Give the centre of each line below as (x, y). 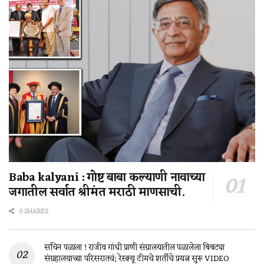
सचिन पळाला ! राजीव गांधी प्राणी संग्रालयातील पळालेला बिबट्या (135, 248)
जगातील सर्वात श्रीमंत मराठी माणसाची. (97, 193)
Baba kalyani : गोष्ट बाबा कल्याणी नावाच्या (107, 178)
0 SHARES (33, 212)
